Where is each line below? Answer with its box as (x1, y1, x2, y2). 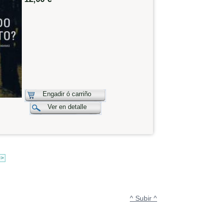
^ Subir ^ (130, 194, 157, 202)
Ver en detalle (48, 103, 87, 111)
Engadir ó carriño (43, 90, 92, 98)
